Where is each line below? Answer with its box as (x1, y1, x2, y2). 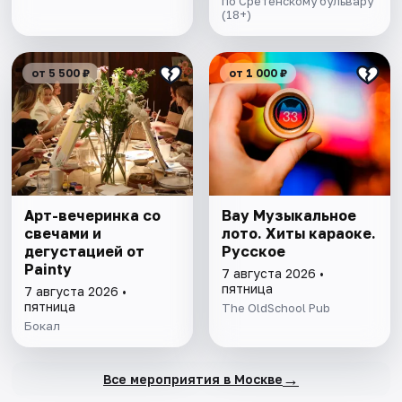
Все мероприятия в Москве (102, 371, 283, 387)
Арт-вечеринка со (24, 206, 162, 225)
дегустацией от (24, 242, 145, 261)
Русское (221, 242, 285, 261)
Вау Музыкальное (221, 206, 356, 225)
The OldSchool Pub (221, 301, 330, 316)
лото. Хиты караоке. (221, 224, 376, 243)
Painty (24, 260, 73, 279)
